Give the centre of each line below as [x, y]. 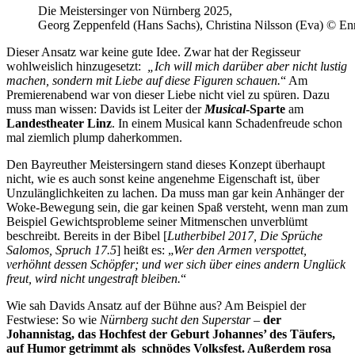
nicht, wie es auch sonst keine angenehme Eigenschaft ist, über [163, 178]
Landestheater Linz [59, 123]
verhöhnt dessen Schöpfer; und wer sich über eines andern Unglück [176, 264]
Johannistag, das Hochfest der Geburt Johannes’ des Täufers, [171, 334]
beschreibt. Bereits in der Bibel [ [87, 235]
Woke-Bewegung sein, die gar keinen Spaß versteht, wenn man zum [177, 207]
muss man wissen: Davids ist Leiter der [105, 109]
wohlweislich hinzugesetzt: [75, 66]
